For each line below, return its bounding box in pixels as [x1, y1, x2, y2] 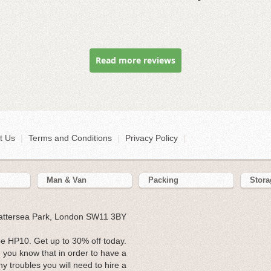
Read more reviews [96, 54, 175, 67]
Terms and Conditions [28, 133, 112, 143]
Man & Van [46, 175, 87, 185]
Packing [148, 175, 178, 185]
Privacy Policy [125, 133, 178, 143]
